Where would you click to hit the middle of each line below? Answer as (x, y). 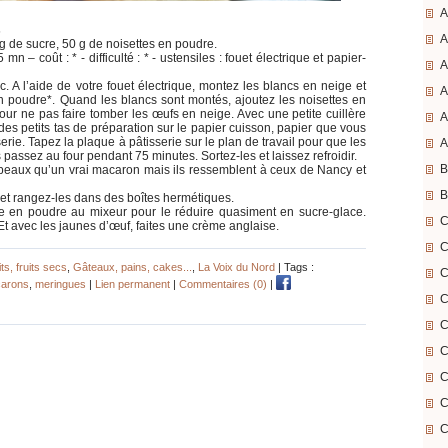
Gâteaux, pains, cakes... (132, 267)
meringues (60, 284)
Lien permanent (132, 284)
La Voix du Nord (236, 267)
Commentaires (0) (223, 284)
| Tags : (294, 267)
